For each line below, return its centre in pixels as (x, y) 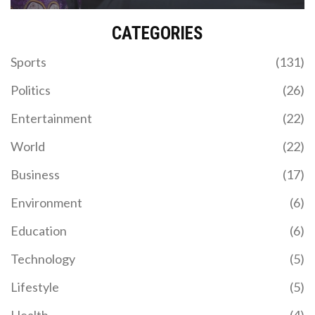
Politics (31, 90)
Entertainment (51, 118)
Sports (28, 62)
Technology (43, 258)
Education (39, 230)
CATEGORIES (157, 33)
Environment (46, 202)
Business (35, 174)
